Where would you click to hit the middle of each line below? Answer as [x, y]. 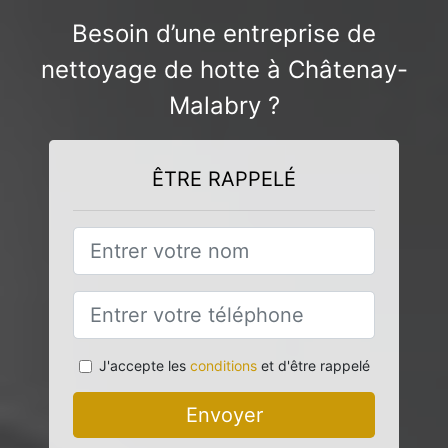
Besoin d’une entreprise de [224, 33]
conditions [223, 365]
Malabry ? [224, 105]
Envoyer [224, 415]
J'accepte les [144, 365]
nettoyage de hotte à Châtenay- [224, 69]
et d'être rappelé [313, 365]
